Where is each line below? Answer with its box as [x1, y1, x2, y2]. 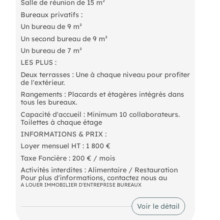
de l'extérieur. [20, 78, 65, 87]
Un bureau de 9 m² [20, 22, 82, 31]
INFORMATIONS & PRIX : [20, 129, 107, 138]
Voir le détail [137, 202, 180, 211]
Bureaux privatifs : [20, 10, 82, 19]
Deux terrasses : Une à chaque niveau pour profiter [20, 70, 190, 79]
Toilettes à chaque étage [20, 117, 102, 127]
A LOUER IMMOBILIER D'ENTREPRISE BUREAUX [20, 181, 141, 189]
